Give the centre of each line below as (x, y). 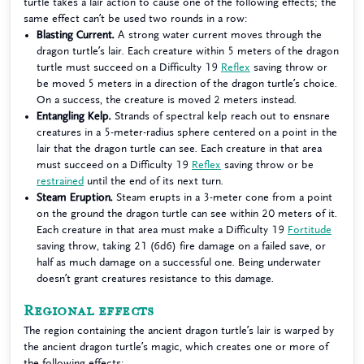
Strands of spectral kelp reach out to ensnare (221, 116)
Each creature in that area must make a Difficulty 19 (162, 230)
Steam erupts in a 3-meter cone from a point (223, 197)
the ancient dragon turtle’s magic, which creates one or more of (176, 347)
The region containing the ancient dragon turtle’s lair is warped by (179, 330)
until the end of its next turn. (154, 181)
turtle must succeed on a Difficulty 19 (129, 67)
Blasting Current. (76, 35)
